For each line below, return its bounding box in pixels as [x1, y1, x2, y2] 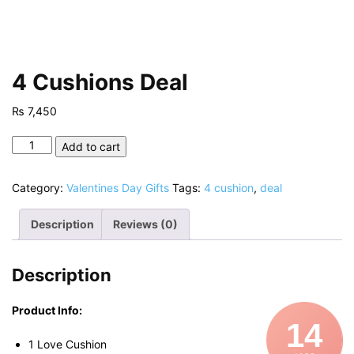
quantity [11, 186, 54, 200]
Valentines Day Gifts [66, 181, 169, 194]
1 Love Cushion [28, 337, 107, 351]
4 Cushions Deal [12, 69, 188, 96]
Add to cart [61, 140, 120, 153]
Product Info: [12, 303, 82, 317]
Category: [12, 181, 66, 194]
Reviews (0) [113, 217, 178, 231]
